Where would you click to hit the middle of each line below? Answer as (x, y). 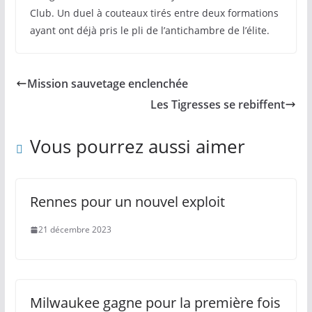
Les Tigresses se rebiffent (218, 104)
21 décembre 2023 (75, 229)
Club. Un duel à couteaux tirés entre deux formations (154, 13)
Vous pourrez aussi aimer (137, 146)
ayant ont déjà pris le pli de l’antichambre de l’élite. (149, 30)
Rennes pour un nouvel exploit (127, 202)
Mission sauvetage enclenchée (107, 84)
